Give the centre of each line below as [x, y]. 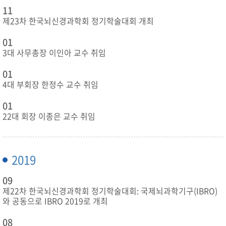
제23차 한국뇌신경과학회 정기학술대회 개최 [78, 21]
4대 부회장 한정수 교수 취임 [50, 84]
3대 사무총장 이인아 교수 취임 [54, 53]
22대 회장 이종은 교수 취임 [49, 116]
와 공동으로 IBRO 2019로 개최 [55, 201]
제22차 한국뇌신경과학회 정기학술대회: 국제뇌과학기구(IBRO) [110, 191]
